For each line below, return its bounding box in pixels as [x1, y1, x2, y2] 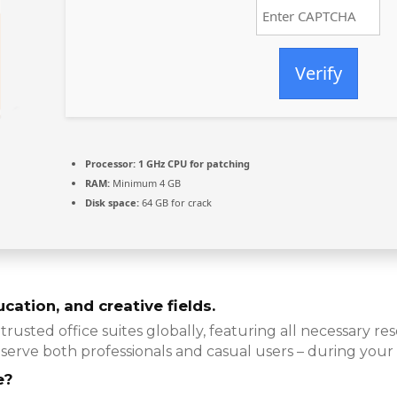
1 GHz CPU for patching [136, 157, 250, 171]
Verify [294, 61, 342, 86]
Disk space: [85, 196, 139, 210]
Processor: [85, 157, 136, 171]
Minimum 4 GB [110, 176, 181, 191]
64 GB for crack [139, 196, 212, 210]
